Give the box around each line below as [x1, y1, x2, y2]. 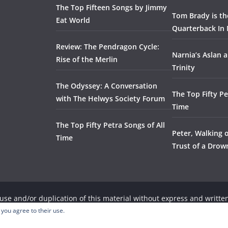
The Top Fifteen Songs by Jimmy [56, 2, 167, 12]
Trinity [172, 62, 195, 72]
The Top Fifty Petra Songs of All [56, 120, 165, 130]
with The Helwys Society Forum [56, 93, 165, 103]
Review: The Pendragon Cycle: [56, 41, 159, 51]
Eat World [56, 15, 90, 25]
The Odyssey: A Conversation [56, 80, 157, 91]
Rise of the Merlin [56, 54, 118, 64]
